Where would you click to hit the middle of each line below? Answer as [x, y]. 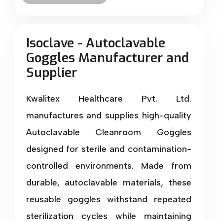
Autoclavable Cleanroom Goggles [109, 132]
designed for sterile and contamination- [109, 149]
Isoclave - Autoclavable [95, 43]
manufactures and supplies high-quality [109, 115]
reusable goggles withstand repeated [109, 199]
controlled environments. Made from [109, 166]
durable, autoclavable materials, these [109, 182]
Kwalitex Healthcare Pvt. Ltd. [109, 98]
